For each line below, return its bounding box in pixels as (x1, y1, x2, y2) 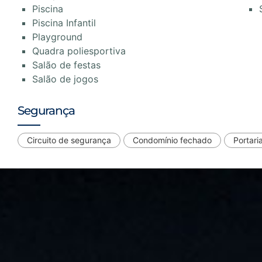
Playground (32, 31, 82, 43)
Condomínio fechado (133, 135, 212, 146)
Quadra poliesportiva (32, 45, 126, 57)
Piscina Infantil (32, 17, 96, 29)
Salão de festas (32, 59, 101, 71)
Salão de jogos (32, 73, 98, 85)
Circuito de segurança (27, 135, 111, 146)
